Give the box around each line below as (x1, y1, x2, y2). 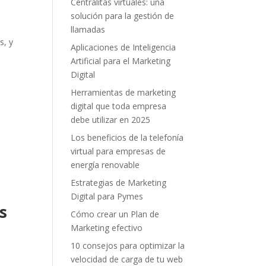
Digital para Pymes (71, 191, 144, 202)
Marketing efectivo (71, 222, 143, 233)
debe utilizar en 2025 (71, 114, 151, 125)
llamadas (71, 24, 106, 35)
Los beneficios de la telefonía (71, 132, 184, 143)
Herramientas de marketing (71, 87, 176, 98)
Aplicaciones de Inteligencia (71, 42, 176, 53)
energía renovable (71, 159, 140, 170)
